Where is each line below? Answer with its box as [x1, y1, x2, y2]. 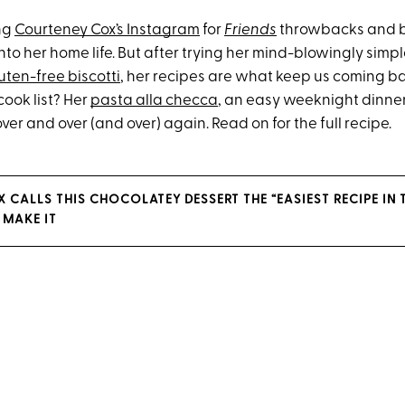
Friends [224, 23, 277, 38]
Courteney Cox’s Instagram [14, 23, 200, 38]
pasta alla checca [90, 93, 218, 108]
